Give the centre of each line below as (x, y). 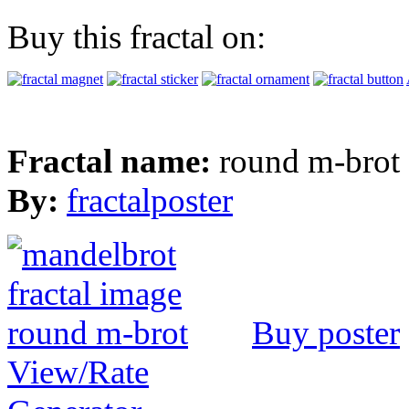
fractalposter (150, 200)
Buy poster (326, 332)
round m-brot (309, 161)
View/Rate (78, 372)
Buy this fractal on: (136, 37)
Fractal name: (113, 161)
